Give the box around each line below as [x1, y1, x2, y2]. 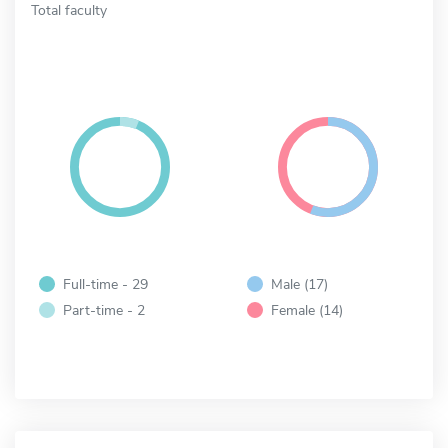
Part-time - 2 [63, 299, 145, 320]
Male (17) [271, 273, 328, 294]
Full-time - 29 [63, 273, 148, 294]
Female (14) [271, 299, 343, 320]
